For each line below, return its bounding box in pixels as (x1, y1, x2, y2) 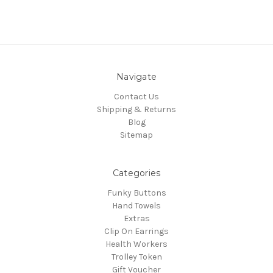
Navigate (116, 71, 157, 83)
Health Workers (105, 239, 168, 250)
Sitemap (120, 130, 153, 141)
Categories (112, 168, 161, 179)
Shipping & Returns (97, 104, 176, 115)
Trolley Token (111, 252, 162, 263)
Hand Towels (112, 200, 161, 211)
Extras (123, 213, 150, 224)
